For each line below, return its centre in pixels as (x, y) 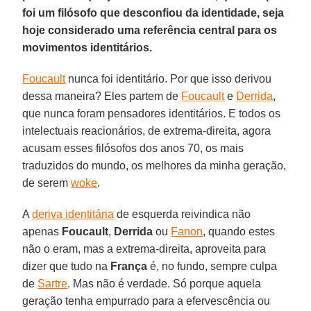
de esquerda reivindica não (183, 214)
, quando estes (239, 231)
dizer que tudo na (67, 266)
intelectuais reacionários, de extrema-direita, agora (147, 131)
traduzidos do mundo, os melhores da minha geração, (154, 165)
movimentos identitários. (87, 47)
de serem (47, 183)
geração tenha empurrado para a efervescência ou (146, 301)
